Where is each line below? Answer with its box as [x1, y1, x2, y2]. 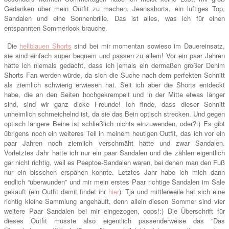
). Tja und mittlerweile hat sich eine [119, 187, 225, 197]
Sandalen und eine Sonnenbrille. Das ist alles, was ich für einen [4, 13, 225, 24]
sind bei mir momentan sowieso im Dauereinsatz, [71, 41, 225, 51]
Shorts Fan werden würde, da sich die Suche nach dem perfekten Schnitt [4, 70, 225, 80]
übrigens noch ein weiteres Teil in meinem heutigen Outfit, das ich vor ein [4, 128, 225, 139]
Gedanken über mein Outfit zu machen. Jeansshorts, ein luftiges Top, [4, 4, 225, 14]
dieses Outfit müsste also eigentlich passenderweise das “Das [4, 216, 225, 226]
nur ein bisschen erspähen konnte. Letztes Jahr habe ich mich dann [4, 167, 225, 177]
